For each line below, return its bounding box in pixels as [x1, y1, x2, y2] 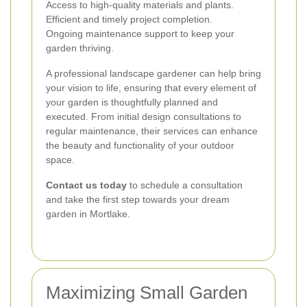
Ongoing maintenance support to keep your [46, 27, 234, 39]
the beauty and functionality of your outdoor [46, 139, 234, 151]
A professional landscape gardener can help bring [46, 67, 261, 79]
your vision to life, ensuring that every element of [46, 82, 256, 93]
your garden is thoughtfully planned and [46, 96, 218, 108]
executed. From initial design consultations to [46, 110, 241, 122]
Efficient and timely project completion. [46, 13, 212, 25]
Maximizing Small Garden [46, 282, 247, 303]
